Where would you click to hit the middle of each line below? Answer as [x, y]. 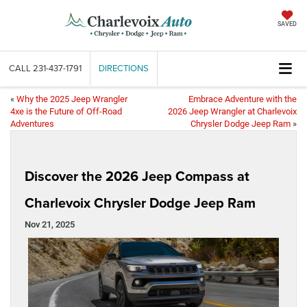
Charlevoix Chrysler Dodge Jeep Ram [140, 203]
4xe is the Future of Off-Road [66, 112]
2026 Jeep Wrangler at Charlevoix [232, 112]
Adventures [32, 124]
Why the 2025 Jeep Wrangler [72, 99]
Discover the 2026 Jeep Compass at [137, 176]
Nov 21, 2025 [50, 225]
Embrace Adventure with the [243, 99]
